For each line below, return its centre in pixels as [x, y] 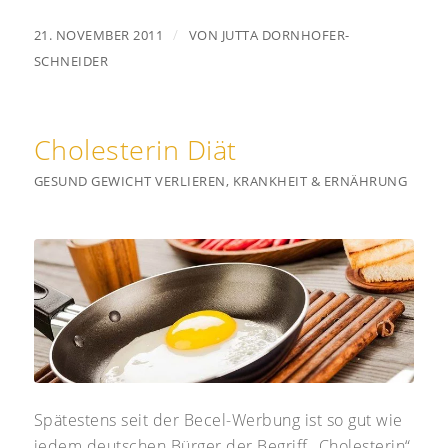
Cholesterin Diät [135, 149]
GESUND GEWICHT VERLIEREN [129, 180]
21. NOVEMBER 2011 [98, 34]
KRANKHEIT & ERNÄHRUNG [320, 180]
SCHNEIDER [71, 60]
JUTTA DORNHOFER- [285, 34]
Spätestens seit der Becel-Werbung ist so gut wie [218, 419]
